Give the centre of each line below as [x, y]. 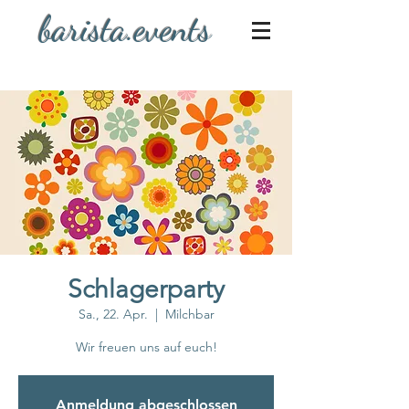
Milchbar [189, 314]
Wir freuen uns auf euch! [146, 347]
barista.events [125, 29]
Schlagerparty [146, 289]
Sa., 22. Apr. [113, 314]
